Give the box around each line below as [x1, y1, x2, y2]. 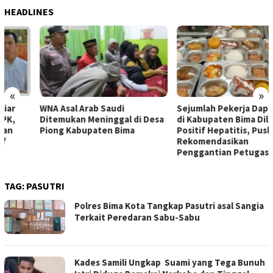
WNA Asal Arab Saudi [4, 102, 89, 114]
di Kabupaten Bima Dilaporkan [141, 113, 268, 125]
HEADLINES [4, 5, 54, 18]
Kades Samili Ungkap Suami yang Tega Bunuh [74, 256, 265, 268]
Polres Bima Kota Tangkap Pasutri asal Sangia [74, 199, 264, 211]
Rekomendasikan [141, 135, 213, 147]
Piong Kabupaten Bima [4, 124, 99, 136]
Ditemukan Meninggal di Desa [4, 113, 129, 125]
